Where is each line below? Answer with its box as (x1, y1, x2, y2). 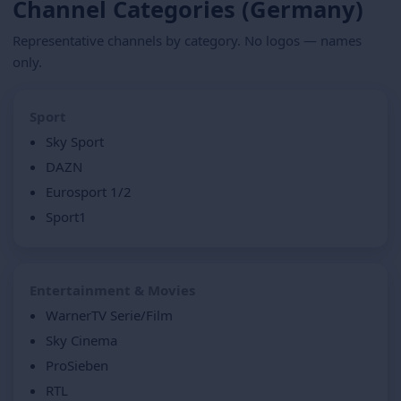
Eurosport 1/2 (46, 182, 132, 200)
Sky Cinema (46, 330, 117, 349)
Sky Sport (46, 132, 104, 150)
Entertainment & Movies (30, 280, 195, 299)
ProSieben (46, 355, 108, 374)
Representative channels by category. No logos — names (13, 30, 362, 49)
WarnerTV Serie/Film (46, 305, 173, 324)
